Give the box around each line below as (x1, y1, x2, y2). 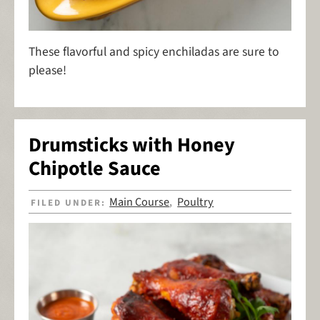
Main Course (109, 193, 170, 211)
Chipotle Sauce (29, 154, 161, 184)
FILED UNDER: (31, 196, 110, 209)
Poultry (177, 193, 214, 211)
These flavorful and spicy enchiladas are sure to (29, 43, 279, 61)
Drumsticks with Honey (29, 131, 235, 160)
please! (29, 61, 66, 80)
